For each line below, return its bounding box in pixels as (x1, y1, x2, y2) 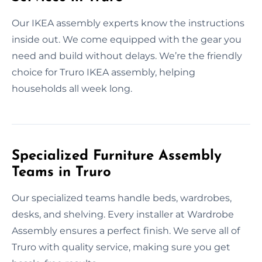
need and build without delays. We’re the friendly (12, 50, 242, 61)
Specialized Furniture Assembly (12, 149, 222, 163)
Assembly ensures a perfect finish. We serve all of (12, 225, 240, 236)
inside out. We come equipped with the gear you (12, 33, 242, 45)
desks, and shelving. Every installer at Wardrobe (12, 208, 234, 220)
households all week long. (12, 82, 132, 94)
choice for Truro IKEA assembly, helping (12, 66, 195, 78)
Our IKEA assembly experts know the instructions (12, 17, 244, 29)
